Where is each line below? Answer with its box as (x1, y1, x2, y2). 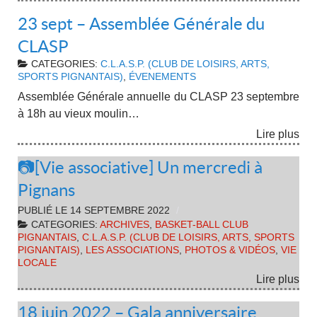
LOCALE (18, 257, 57, 268)
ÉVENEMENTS (129, 71, 196, 83)
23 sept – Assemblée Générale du (18, 14, 265, 34)
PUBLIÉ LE (18, 204, 70, 216)
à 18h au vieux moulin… (18, 107, 139, 120)
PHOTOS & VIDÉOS (185, 244, 275, 255)
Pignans (18, 180, 75, 200)
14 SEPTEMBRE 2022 (70, 204, 170, 216)
